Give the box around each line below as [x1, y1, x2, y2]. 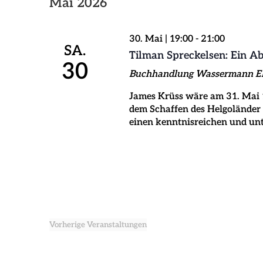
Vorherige [49, 220, 87, 230]
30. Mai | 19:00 [129, 33, 193, 45]
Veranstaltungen [87, 220, 147, 230]
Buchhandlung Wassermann [129, 69, 255, 80]
